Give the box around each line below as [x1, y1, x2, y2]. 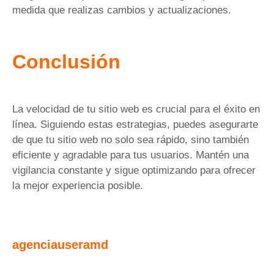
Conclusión [12, 50, 120, 73]
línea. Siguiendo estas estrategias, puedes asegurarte [12, 118, 258, 130]
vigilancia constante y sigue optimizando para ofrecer [12, 164, 256, 176]
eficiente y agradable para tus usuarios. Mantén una [12, 149, 249, 161]
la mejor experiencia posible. [12, 179, 143, 191]
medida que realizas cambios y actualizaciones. [12, 4, 231, 17]
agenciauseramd [12, 237, 108, 251]
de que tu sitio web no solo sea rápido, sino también [12, 133, 249, 146]
